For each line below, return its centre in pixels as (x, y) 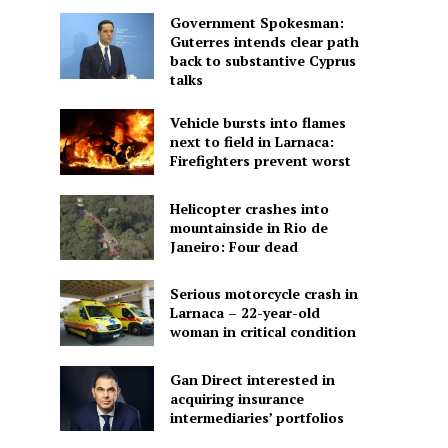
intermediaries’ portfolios (256, 417)
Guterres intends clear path (264, 42)
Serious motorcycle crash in (263, 294)
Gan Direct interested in (252, 379)
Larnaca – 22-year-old (244, 313)
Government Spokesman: (256, 23)
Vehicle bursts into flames (257, 123)
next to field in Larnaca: (251, 142)
